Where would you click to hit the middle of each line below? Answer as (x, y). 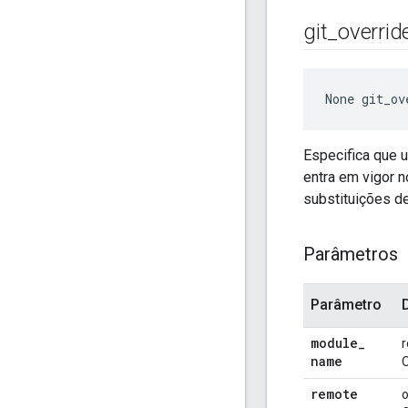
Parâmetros (351, 255)
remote (334, 394)
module (334, 343)
